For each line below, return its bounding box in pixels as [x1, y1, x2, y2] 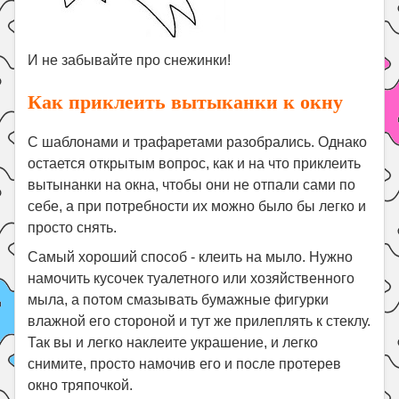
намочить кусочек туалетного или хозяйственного [28, 271, 355, 287]
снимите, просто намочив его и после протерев [28, 356, 342, 372]
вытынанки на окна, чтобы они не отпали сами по [28, 177, 356, 193]
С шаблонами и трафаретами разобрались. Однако [28, 134, 368, 151]
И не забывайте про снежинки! [28, 53, 232, 69]
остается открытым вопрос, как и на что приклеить [28, 156, 362, 172]
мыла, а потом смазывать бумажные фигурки [28, 292, 330, 308]
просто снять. [28, 220, 118, 236]
